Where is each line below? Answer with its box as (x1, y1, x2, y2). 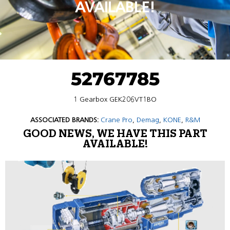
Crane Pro (100, 116, 132, 124)
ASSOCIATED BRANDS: (30, 116, 99, 124)
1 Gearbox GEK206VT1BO (73, 95, 157, 104)
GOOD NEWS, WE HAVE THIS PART (23, 129, 207, 139)
